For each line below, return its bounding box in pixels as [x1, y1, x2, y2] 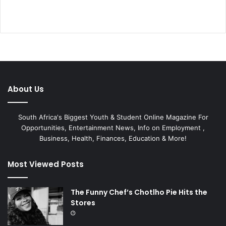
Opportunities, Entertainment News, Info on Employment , [21, 124, 205, 132]
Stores [71, 198, 95, 208]
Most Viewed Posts [8, 159, 84, 170]
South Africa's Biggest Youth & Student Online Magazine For [18, 113, 208, 122]
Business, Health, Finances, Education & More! [39, 134, 187, 143]
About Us [8, 84, 44, 95]
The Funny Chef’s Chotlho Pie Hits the [71, 187, 207, 198]
